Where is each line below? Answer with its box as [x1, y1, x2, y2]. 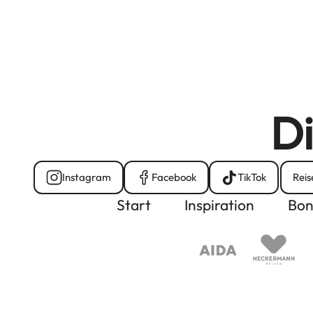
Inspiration [184, 195, 254, 214]
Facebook [152, 170, 196, 184]
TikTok [237, 170, 266, 184]
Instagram [61, 170, 111, 184]
